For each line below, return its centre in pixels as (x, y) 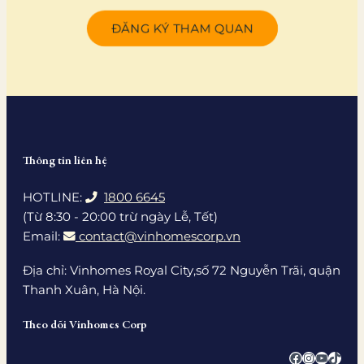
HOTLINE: (54, 198)
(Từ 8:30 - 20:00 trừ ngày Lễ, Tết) (120, 217)
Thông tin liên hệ (65, 162)
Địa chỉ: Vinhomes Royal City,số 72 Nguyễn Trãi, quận (182, 271)
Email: (43, 237)
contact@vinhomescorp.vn (160, 237)
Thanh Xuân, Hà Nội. (84, 290)
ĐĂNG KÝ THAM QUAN (182, 28)
